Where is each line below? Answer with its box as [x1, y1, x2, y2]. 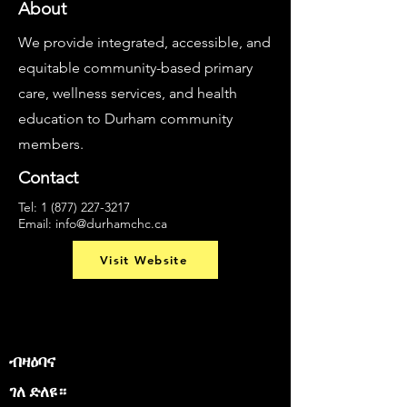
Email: [18, 215, 55, 232]
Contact [18, 167, 78, 188]
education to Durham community [18, 110, 233, 127]
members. [18, 135, 84, 153]
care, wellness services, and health [18, 84, 237, 102]
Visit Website [100, 253, 187, 267]
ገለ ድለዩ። [9, 381, 66, 402]
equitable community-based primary [18, 59, 253, 76]
